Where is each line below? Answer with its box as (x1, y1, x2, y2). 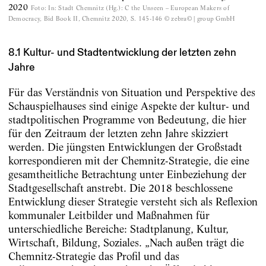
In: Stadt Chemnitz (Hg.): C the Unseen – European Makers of (48, 4, 230, 12)
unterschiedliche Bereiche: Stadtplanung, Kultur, (8, 222, 229, 235)
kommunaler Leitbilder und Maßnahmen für (8, 208, 210, 221)
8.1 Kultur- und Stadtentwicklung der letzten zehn (8, 46, 236, 59)
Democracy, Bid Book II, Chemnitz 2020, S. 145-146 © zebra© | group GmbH (8, 14, 235, 23)
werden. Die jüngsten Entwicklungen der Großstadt (8, 140, 242, 153)
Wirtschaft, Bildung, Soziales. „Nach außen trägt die (8, 236, 244, 249)
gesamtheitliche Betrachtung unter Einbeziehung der (8, 167, 246, 180)
